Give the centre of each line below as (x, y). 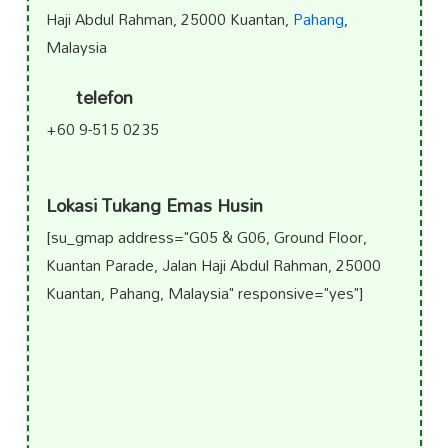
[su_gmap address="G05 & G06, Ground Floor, (206, 236)
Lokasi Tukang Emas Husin (154, 205)
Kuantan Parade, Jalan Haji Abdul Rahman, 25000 (213, 264)
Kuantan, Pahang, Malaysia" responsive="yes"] (204, 292)
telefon (101, 98)
